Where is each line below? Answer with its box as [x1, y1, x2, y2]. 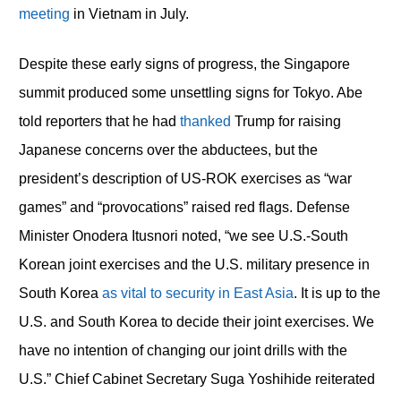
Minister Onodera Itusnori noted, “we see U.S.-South [18, 228, 348, 244]
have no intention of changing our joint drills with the [18, 343, 347, 359]
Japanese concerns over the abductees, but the [18, 142, 318, 158]
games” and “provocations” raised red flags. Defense [18, 200, 350, 216]
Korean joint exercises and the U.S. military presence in [18, 257, 370, 273]
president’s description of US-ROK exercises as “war [18, 171, 352, 187]
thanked [179, 114, 231, 130]
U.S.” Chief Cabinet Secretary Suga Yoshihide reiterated [18, 371, 375, 388]
